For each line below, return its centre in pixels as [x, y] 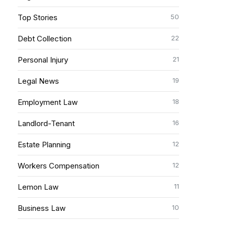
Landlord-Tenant [46, 123]
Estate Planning [44, 145]
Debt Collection [44, 39]
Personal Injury [43, 60]
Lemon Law [38, 187]
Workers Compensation [58, 166]
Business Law [41, 208]
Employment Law [47, 102]
